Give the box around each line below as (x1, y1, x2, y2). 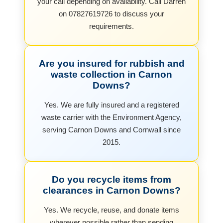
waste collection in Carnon (51, 69, 172, 80)
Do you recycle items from (52, 174, 171, 185)
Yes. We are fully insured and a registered (44, 100, 179, 109)
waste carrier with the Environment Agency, (41, 112, 182, 121)
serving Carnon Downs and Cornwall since (42, 125, 181, 134)
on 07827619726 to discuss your (59, 9, 164, 18)
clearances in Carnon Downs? (42, 185, 181, 196)
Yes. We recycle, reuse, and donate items (44, 205, 179, 214)
